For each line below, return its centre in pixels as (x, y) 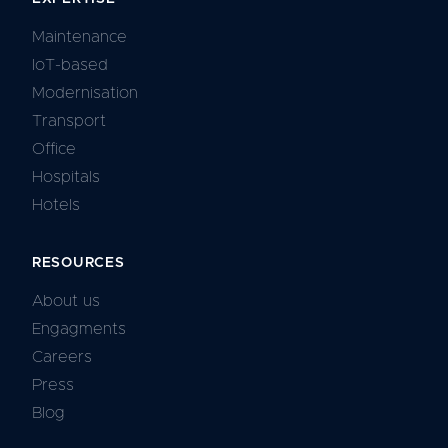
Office (54, 149)
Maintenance (79, 37)
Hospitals (66, 177)
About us (66, 301)
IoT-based (70, 65)
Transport (69, 121)
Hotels (56, 205)
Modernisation (85, 93)
